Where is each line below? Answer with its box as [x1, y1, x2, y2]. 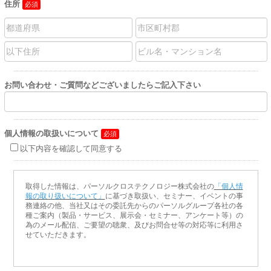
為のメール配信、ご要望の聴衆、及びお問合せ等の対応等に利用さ [25, 220, 243, 229]
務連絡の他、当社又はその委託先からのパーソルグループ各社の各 [25, 201, 243, 210]
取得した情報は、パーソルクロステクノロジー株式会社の [25, 181, 214, 191]
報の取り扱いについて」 [25, 191, 105, 200]
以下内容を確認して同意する [19, 143, 122, 153]
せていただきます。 [25, 230, 91, 239]
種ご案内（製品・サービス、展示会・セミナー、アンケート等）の [25, 211, 243, 220]
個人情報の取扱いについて [4, 128, 99, 138]
